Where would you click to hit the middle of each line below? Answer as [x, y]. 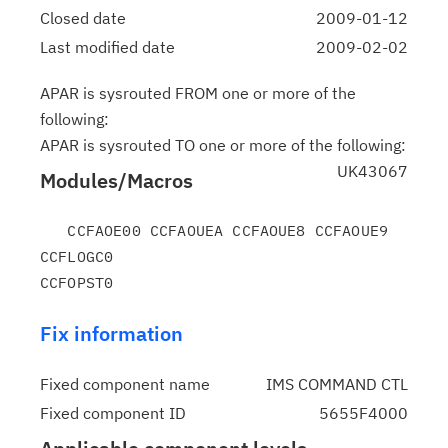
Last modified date [107, 47]
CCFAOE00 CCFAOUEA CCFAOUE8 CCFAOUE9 [54, 230]
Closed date [83, 18]
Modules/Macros [116, 180]
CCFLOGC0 [77, 256]
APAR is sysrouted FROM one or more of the [198, 93]
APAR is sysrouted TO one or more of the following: [223, 145]
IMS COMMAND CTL [337, 384]
